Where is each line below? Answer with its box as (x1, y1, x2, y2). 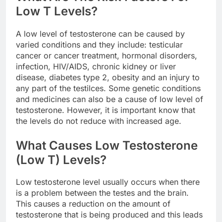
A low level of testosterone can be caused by (16, 28, 185, 39)
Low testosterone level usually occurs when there (16, 177, 200, 187)
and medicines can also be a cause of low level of (16, 94, 203, 104)
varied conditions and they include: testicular (16, 39, 183, 50)
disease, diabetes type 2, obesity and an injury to (16, 72, 200, 82)
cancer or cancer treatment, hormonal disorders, (16, 50, 197, 60)
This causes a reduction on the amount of (16, 199, 170, 209)
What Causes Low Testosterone (16, 138, 198, 153)
